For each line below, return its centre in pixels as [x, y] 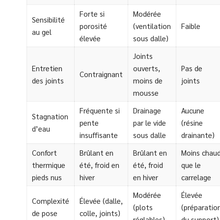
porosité [93, 26]
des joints [48, 80]
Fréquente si [100, 110]
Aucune [193, 110]
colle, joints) [100, 213]
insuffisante [99, 135]
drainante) [198, 135]
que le [191, 165]
